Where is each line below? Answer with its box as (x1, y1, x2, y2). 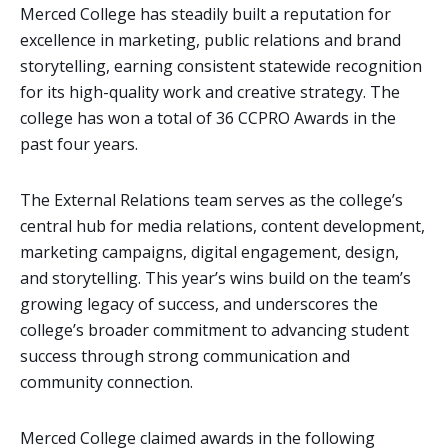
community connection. (20, 370, 193, 393)
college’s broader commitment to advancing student (20, 318, 409, 341)
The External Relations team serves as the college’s (20, 188, 403, 211)
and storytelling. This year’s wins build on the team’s (20, 266, 411, 289)
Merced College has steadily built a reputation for (20, 2, 391, 25)
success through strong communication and (20, 344, 350, 367)
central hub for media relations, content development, (20, 214, 425, 237)
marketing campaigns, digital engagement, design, (20, 240, 399, 263)
